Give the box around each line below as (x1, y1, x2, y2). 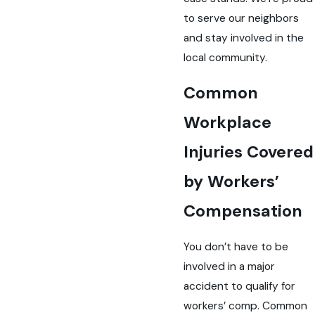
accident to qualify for (184, 278, 296, 293)
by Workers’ (184, 171, 280, 193)
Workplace (184, 112, 272, 134)
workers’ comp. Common (184, 298, 308, 313)
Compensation (184, 200, 303, 222)
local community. (184, 50, 268, 65)
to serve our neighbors (184, 11, 300, 25)
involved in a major (184, 259, 276, 274)
